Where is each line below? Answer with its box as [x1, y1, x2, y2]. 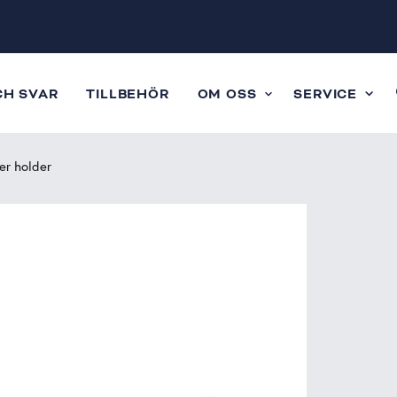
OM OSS [197, 85, 257, 103]
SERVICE [293, 85, 358, 103]
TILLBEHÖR [86, 85, 169, 103]
